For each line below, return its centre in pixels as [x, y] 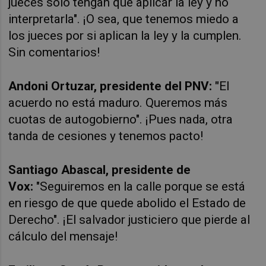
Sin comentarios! [54, 52]
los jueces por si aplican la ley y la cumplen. [125, 35]
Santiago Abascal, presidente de [100, 170]
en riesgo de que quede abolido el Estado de [127, 203]
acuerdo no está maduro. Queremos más [118, 102]
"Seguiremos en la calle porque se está [140, 186]
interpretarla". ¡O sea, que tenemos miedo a [124, 19]
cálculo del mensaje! [63, 236]
